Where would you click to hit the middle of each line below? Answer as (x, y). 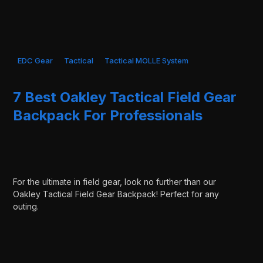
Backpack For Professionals (108, 115)
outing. (26, 207)
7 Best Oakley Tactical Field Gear (125, 97)
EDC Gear (36, 61)
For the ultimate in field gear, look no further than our (115, 182)
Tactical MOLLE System (147, 61)
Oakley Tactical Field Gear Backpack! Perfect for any (116, 194)
